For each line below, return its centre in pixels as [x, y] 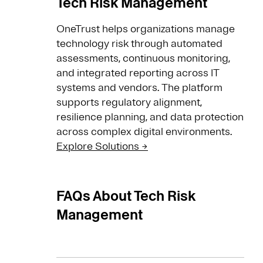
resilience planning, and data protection [150, 117]
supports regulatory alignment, [129, 102]
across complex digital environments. [145, 132]
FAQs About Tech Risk [126, 196]
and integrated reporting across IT [138, 73]
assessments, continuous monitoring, [143, 58]
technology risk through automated [139, 44]
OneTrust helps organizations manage [146, 29]
